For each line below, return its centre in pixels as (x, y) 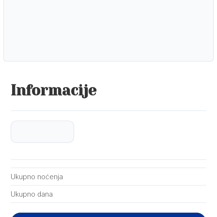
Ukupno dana (32, 194)
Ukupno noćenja (37, 177)
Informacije (54, 91)
